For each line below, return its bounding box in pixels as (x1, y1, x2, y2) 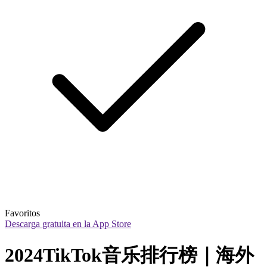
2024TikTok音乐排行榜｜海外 (5, 244, 254, 266)
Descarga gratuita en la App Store (5, 219, 131, 229)
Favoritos (5, 208, 40, 219)
